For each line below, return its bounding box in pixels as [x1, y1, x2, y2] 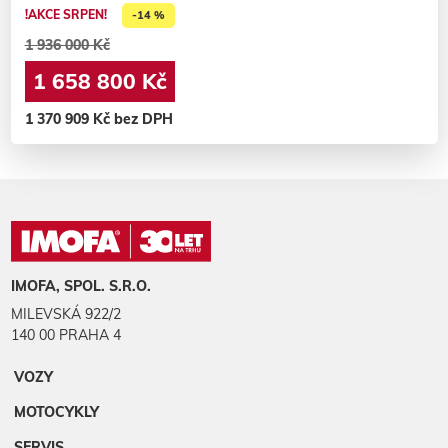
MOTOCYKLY [14, 403, 99, 422]
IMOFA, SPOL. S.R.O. [10, 277, 151, 296]
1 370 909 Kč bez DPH [24, 110, 173, 129]
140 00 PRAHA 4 [10, 326, 121, 345]
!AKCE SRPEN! [24, 7, 107, 23]
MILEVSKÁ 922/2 [10, 305, 121, 324]
